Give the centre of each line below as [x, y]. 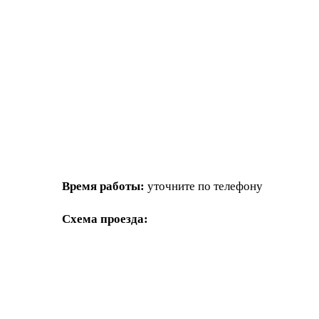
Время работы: [103, 186]
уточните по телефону [204, 186]
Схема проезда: [105, 219]
